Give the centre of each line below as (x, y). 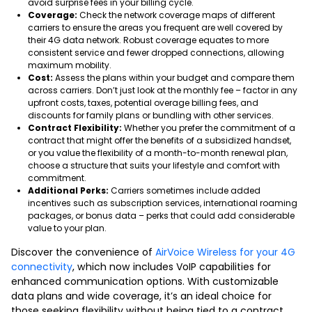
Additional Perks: (68, 190)
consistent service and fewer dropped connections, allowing (156, 52)
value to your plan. (67, 228)
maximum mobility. (70, 65)
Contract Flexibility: (75, 127)
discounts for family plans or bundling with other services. (151, 115)
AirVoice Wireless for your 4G (225, 252)
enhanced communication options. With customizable (145, 281)
